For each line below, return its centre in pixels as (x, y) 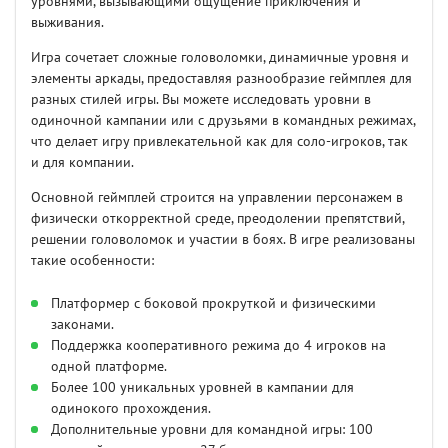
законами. (82, 325)
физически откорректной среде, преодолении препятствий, (217, 219)
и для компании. (82, 163)
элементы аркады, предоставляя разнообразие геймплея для (221, 79)
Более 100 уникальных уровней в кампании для (202, 388)
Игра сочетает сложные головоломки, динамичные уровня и (220, 58)
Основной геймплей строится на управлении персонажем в (217, 198)
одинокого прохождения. (131, 409)
